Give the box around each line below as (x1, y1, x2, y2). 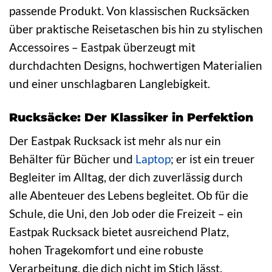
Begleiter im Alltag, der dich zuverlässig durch (9, 170, 243, 185)
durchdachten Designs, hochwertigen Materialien (9, 58, 262, 72)
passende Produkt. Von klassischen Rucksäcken (9, 3, 250, 18)
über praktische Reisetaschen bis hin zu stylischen (9, 21, 263, 36)
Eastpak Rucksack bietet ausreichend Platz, (9, 225, 229, 239)
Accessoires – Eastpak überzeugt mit (9, 39, 195, 54)
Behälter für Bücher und (9, 152, 135, 166)
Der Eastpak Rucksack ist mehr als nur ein (9, 134, 221, 148)
